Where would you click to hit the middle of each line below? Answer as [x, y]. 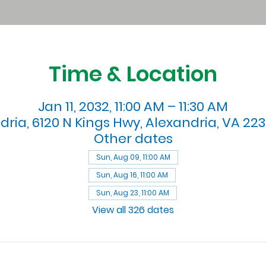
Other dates [133, 138]
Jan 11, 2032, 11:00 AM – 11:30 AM [133, 106]
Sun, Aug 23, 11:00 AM [132, 192]
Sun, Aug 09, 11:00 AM [133, 157]
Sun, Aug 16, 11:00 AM [132, 175]
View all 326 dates [133, 210]
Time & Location [133, 74]
